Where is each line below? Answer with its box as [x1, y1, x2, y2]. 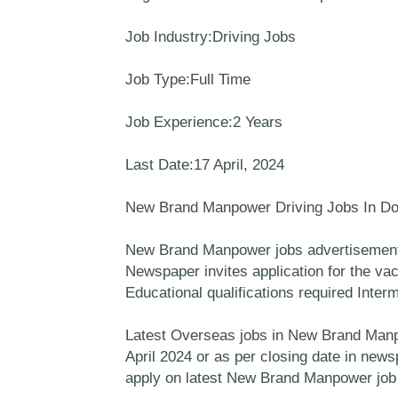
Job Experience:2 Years [124, 114, 283, 131]
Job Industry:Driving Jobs [124, 28, 296, 45]
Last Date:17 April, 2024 [124, 156, 284, 173]
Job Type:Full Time [124, 71, 251, 88]
